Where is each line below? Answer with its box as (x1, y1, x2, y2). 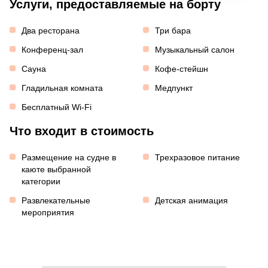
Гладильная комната (22, 83, 103, 93)
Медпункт (154, 83, 193, 93)
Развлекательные (22, 195, 90, 205)
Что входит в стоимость (10, 124, 154, 138)
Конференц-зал (22, 44, 83, 54)
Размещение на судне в (22, 152, 116, 162)
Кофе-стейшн (154, 63, 208, 74)
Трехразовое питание (154, 152, 240, 162)
